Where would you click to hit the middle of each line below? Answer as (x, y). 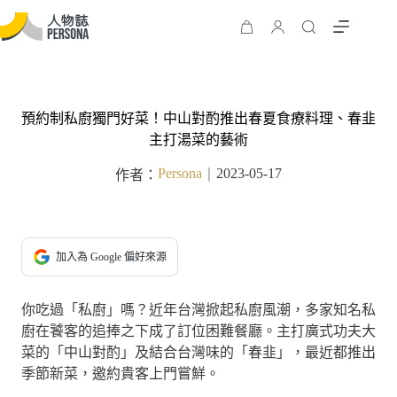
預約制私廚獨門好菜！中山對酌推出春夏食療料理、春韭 (198, 118)
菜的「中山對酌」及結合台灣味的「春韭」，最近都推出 (198, 352)
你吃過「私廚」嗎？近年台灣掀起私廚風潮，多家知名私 (198, 310)
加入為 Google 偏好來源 (111, 257)
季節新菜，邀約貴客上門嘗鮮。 (121, 374)
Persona (180, 173)
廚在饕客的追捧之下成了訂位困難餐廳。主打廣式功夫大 (198, 331)
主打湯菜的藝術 (198, 140)
